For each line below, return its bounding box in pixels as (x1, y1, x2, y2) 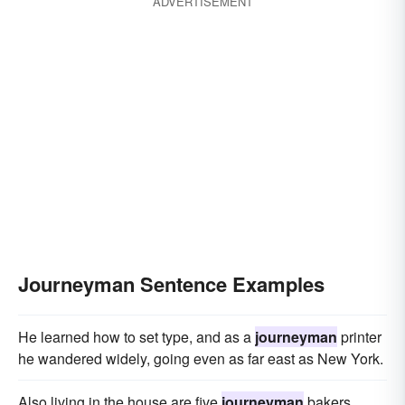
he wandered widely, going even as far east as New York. (18, 348, 383, 369)
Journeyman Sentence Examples (18, 269, 325, 298)
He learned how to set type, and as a (18, 326, 255, 347)
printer (337, 326, 381, 347)
